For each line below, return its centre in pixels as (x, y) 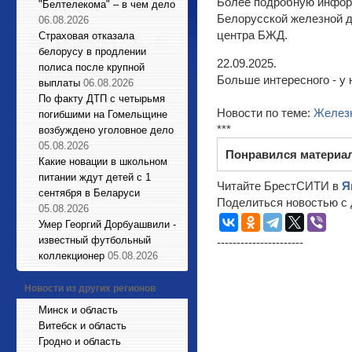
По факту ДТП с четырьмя (102, 99)
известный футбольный (95, 240)
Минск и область (78, 310)
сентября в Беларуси (89, 193)
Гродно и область (80, 341)
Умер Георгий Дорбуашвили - (107, 224)
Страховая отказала (86, 36)
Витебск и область (82, 326)
